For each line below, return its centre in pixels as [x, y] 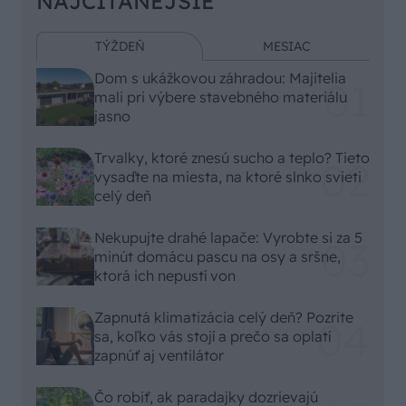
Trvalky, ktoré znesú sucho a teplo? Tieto [232, 157]
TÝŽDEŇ [120, 47]
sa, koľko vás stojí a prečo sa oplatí [213, 336]
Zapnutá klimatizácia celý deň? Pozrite [224, 317]
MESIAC [286, 47]
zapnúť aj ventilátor [159, 355]
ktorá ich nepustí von [165, 275]
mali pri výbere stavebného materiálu [221, 97]
